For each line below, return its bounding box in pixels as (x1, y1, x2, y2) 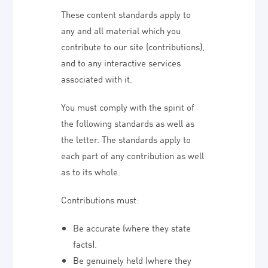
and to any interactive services (61, 56, 181, 68)
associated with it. (61, 72, 133, 84)
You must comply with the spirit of (61, 100, 195, 112)
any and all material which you (61, 24, 181, 36)
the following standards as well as (61, 117, 195, 129)
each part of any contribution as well (61, 149, 205, 161)
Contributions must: (61, 193, 139, 205)
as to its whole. (61, 165, 121, 177)
